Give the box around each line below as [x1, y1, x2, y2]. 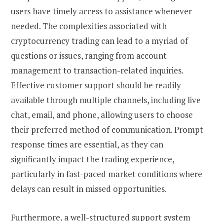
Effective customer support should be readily [11, 79, 181, 91]
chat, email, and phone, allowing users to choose [11, 109, 193, 121]
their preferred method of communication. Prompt [11, 124, 203, 136]
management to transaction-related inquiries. [11, 65, 183, 76]
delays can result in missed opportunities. [11, 183, 167, 195]
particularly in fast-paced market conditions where [11, 168, 202, 180]
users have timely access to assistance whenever [11, 5, 192, 17]
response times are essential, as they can [11, 139, 163, 150]
